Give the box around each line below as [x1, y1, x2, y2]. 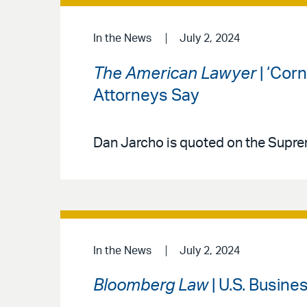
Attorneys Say [93, 88, 199, 105]
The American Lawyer [93, 66, 256, 83]
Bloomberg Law [93, 278, 208, 295]
